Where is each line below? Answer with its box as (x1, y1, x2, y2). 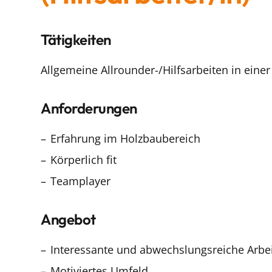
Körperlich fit (50, 152, 117, 167)
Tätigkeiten (41, 30, 111, 49)
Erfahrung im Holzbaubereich (50, 131, 200, 146)
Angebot (41, 209, 96, 228)
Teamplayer (50, 173, 110, 188)
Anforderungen (41, 98, 137, 117)
